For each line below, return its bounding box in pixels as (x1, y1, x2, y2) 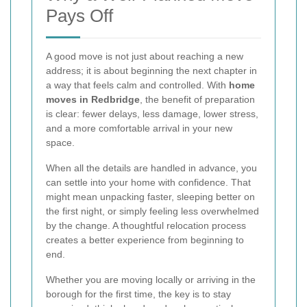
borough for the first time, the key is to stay (46, 288, 231, 300)
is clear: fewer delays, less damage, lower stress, (46, 108, 258, 120)
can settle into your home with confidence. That (46, 177, 251, 188)
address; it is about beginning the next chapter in (46, 65, 257, 77)
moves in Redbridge (46, 94, 140, 106)
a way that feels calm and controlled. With (46, 79, 229, 91)
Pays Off (46, 5, 113, 27)
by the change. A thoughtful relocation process (46, 220, 246, 232)
